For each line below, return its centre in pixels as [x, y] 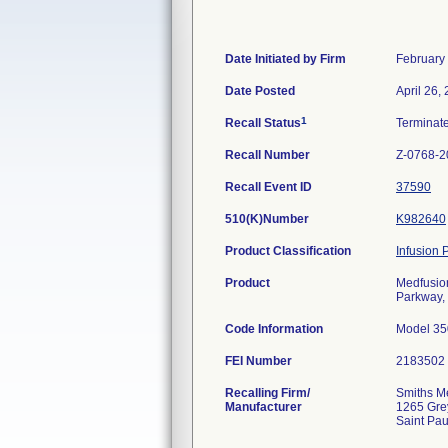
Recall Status [263, 123]
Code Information [274, 329]
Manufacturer [263, 407]
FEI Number [258, 361]
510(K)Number [267, 219]
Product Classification [288, 251]
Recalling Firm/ [267, 393]
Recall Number [267, 155]
